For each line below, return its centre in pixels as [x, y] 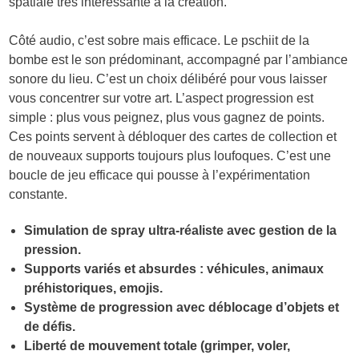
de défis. [50, 327]
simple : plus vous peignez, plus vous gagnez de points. [167, 117]
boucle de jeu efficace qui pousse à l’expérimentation [160, 175]
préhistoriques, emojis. [94, 288]
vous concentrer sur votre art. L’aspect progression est [161, 98]
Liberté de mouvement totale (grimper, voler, [157, 346]
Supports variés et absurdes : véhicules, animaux [174, 269]
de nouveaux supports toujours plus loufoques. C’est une [170, 155]
